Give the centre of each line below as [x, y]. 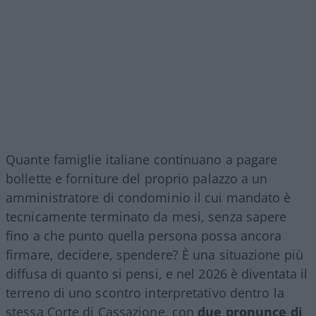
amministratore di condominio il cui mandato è [148, 197]
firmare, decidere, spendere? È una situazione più [154, 254]
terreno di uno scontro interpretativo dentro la [145, 292]
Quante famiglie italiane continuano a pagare [142, 159]
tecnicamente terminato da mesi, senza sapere [146, 216]
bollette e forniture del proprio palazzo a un [137, 178]
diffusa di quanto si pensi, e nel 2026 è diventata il [157, 273]
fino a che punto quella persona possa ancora [144, 235]
